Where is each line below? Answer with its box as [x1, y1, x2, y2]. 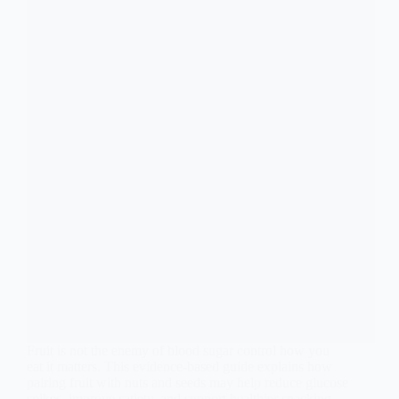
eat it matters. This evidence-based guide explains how [27, 358, 332, 374]
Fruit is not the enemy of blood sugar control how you [27, 342, 330, 358]
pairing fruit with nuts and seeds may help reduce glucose [27, 374, 348, 390]
